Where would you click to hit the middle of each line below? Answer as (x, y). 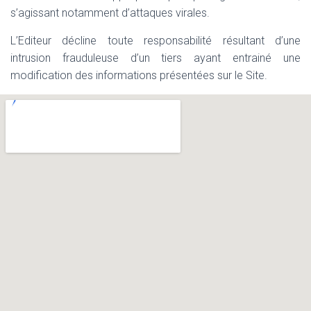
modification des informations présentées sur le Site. (139, 75)
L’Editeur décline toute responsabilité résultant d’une (155, 40)
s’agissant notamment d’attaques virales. (110, 12)
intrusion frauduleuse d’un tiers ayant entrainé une (155, 58)
